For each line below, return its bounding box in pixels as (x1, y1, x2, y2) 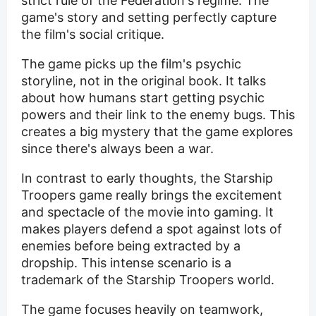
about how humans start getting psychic (21, 90, 265, 106)
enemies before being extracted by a (21, 238, 241, 254)
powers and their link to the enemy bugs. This (21, 107, 295, 123)
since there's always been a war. (21, 141, 214, 157)
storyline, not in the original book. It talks (21, 73, 266, 89)
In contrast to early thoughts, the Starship (21, 171, 273, 186)
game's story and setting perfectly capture (21, 10, 276, 25)
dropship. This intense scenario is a (21, 255, 231, 271)
